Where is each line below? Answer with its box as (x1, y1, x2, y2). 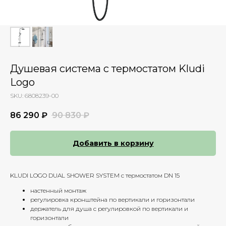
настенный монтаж (30, 187, 86, 195)
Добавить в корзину (72, 139, 154, 148)
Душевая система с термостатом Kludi (10, 63, 205, 75)
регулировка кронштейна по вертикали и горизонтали (30, 196, 195, 204)
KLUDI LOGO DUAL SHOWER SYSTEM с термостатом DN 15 (10, 172, 180, 180)
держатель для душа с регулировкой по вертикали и (30, 205, 188, 213)
